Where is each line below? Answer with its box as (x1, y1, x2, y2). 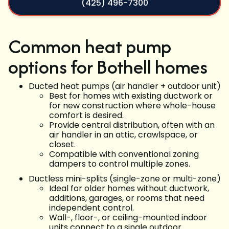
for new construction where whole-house (49, 100, 216, 112)
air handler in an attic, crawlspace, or (49, 129, 198, 141)
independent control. (49, 202, 134, 214)
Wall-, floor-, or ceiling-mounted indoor (49, 212, 207, 224)
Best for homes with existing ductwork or (49, 90, 213, 102)
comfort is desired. (49, 109, 124, 122)
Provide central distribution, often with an (49, 119, 215, 131)
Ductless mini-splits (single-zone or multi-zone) (29, 173, 221, 185)
